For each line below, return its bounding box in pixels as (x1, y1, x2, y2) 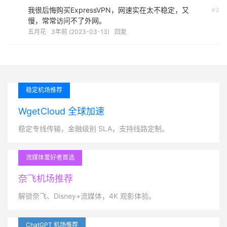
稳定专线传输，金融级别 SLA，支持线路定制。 (18, 124, 169, 133)
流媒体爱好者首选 (26, 154, 74, 161)
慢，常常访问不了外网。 (28, 16, 106, 25)
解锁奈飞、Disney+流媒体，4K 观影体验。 (18, 192, 156, 200)
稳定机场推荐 (26, 86, 62, 94)
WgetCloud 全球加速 (18, 106, 104, 117)
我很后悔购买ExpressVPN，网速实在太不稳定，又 (28, 6, 189, 14)
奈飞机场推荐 (18, 173, 73, 184)
